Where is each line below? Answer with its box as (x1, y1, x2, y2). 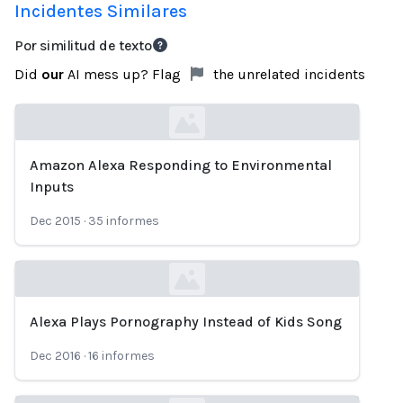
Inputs (30, 178, 74, 195)
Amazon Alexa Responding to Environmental (30, 157, 332, 174)
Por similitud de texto (14, 37, 152, 54)
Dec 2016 (30, 348, 81, 363)
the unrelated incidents (210, 66, 365, 83)
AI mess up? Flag (64, 66, 184, 83)
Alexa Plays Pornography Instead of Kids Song (30, 313, 342, 330)
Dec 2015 (30, 213, 81, 228)
